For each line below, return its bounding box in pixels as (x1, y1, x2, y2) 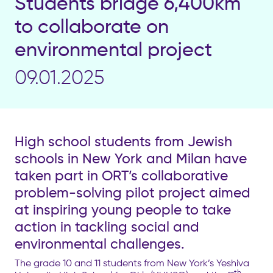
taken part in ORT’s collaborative (15, 166, 228, 184)
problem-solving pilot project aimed (15, 183, 250, 201)
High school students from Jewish (15, 132, 232, 150)
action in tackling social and (15, 217, 199, 235)
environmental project (15, 37, 212, 61)
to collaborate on (15, 13, 169, 38)
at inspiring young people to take (15, 200, 231, 218)
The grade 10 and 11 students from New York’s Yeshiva (15, 257, 249, 269)
